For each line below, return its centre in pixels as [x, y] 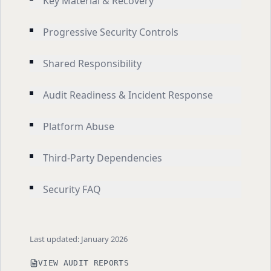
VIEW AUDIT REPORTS [83, 263]
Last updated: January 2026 [79, 239]
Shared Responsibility [92, 64]
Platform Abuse [79, 126]
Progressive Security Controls [111, 32]
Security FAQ [72, 189]
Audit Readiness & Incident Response [128, 95]
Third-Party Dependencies [103, 158]
